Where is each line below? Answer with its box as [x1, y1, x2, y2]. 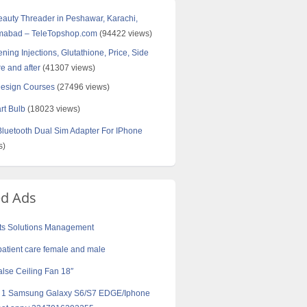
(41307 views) [40, 63, 95, 73]
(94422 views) [97, 29, 152, 38]
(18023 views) [25, 104, 80, 114]
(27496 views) [55, 82, 110, 92]
